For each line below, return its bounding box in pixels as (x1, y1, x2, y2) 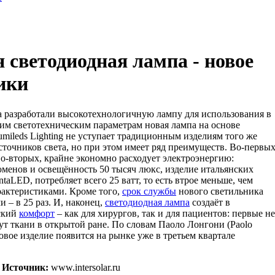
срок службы (122, 185, 176, 196)
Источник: (1, 261, 51, 273)
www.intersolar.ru (50, 261, 120, 273)
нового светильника (176, 185, 263, 196)
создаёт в (190, 196, 230, 207)
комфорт (19, 207, 55, 219)
